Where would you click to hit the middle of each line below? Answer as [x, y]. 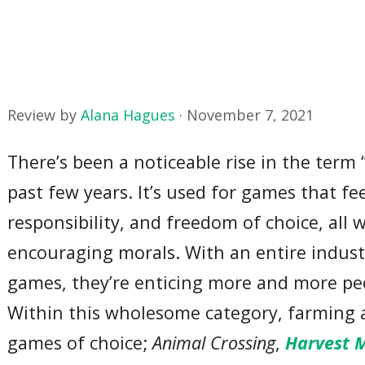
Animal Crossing [214, 343]
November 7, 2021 [251, 115]
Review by [44, 115]
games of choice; [80, 343]
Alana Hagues [128, 115]
